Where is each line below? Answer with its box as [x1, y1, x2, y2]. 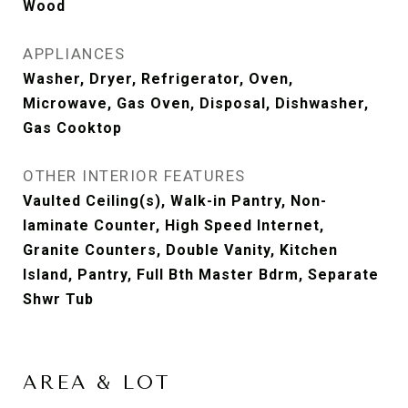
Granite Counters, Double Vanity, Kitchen [23, 241, 338, 259]
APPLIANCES [23, 45, 125, 63]
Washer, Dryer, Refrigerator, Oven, [23, 70, 293, 87]
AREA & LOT [23, 372, 171, 393]
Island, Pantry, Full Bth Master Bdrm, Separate [23, 266, 379, 283]
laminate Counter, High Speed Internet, [23, 217, 324, 234]
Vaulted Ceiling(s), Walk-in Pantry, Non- [23, 192, 327, 209]
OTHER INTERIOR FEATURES [23, 167, 246, 185]
